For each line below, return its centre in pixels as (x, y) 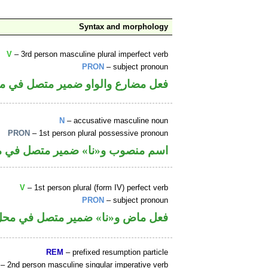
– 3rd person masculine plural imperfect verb (90, 54)
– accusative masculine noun (117, 121)
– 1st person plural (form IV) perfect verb (97, 188)
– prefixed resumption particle (116, 252)
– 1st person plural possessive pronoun (99, 133)
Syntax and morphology (124, 27)
